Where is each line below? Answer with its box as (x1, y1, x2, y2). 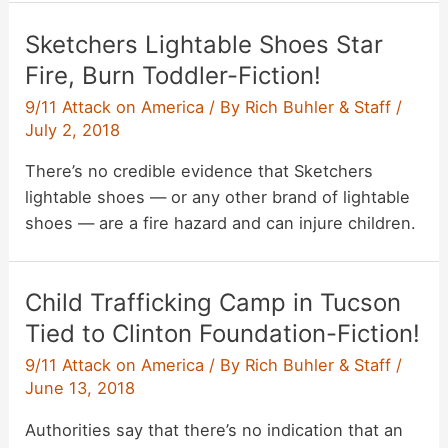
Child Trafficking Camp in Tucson (25, 288, 402, 318)
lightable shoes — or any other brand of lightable (25, 187, 411, 208)
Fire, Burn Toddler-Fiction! (25, 60, 322, 90)
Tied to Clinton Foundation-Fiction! (25, 319, 421, 349)
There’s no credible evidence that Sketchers (25, 161, 374, 182)
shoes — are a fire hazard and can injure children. (25, 213, 417, 234)
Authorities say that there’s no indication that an (25, 419, 404, 440)
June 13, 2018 (25, 378, 136, 399)
